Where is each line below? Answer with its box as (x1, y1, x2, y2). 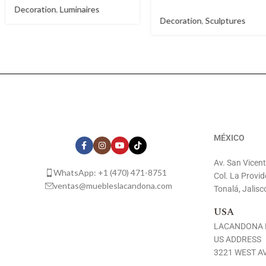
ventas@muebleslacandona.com (53, 180, 172, 191)
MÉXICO (214, 133, 245, 143)
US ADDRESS (214, 235, 262, 245)
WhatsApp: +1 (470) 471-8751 (53, 167, 167, 178)
